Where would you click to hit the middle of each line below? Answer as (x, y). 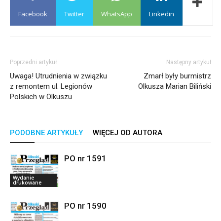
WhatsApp (117, 14)
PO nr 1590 (85, 206)
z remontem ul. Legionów (51, 86)
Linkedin (162, 14)
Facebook (33, 14)
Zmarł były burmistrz (177, 76)
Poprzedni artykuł (33, 62)
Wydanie (23, 177)
